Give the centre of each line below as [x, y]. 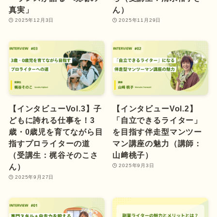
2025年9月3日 [137, 165]
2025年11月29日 [140, 20]
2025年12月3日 [35, 20]
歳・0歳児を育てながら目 [56, 132]
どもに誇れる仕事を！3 [52, 120]
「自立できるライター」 [157, 120]
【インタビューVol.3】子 [55, 108]
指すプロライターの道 [49, 143]
